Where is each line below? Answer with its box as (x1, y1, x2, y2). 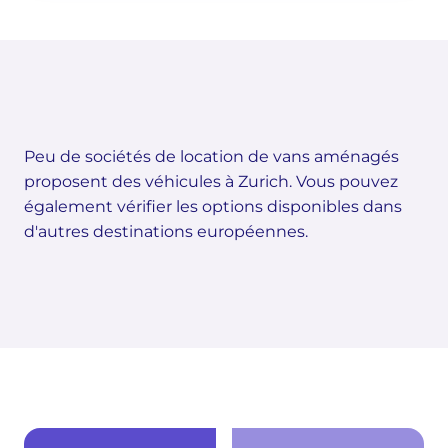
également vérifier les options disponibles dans (24, 197, 402, 216)
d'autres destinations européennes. (24, 222, 308, 241)
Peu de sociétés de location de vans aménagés (24, 147, 399, 166)
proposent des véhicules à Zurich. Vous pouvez (24, 172, 398, 191)
